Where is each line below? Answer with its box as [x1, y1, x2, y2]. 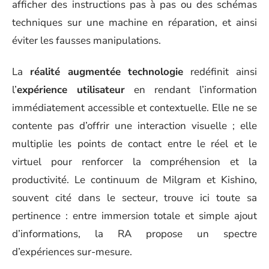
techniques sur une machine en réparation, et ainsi [12, 15, 257, 29]
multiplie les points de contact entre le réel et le [12, 137, 257, 151]
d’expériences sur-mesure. [12, 245, 132, 259]
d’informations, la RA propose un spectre [12, 227, 257, 241]
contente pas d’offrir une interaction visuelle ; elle [12, 119, 257, 133]
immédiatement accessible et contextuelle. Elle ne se [12, 101, 257, 115]
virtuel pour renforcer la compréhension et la [12, 155, 257, 169]
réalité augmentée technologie [29, 65, 184, 79]
